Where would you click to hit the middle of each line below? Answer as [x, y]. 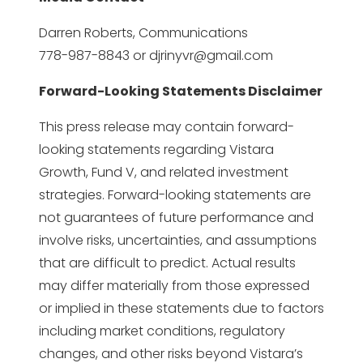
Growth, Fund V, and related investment [164, 172]
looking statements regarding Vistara [156, 149]
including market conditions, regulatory [162, 331]
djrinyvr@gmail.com [211, 55]
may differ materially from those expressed [174, 285]
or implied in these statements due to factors [181, 308]
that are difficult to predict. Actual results [167, 263]
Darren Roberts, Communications [143, 32]
